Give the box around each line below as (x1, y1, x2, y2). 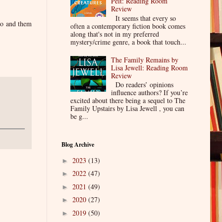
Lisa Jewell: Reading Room (111, 62, 188, 72)
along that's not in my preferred (70, 29, 159, 39)
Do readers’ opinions (111, 80, 174, 90)
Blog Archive (61, 140, 94, 149)
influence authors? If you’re (111, 88, 188, 98)
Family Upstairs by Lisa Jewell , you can (70, 104, 184, 113)
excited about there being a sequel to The (70, 96, 185, 106)
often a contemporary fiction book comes (70, 21, 185, 31)
